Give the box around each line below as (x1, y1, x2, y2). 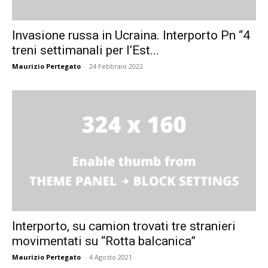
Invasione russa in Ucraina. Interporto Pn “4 (12, 28, 250, 43)
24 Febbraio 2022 (89, 62, 143, 71)
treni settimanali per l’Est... (12, 43, 159, 58)
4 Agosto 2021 (89, 252, 132, 261)
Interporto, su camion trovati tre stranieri (12, 218, 236, 233)
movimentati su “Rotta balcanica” (12, 233, 196, 248)
